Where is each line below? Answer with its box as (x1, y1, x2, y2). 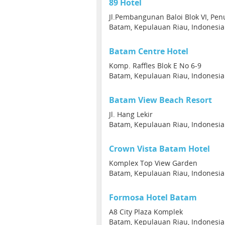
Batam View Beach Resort (109, 94, 212, 105)
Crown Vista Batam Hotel (109, 143, 210, 154)
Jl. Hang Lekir (109, 109, 153, 119)
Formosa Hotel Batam (109, 192, 197, 203)
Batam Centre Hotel (109, 46, 188, 57)
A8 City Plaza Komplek (109, 207, 183, 216)
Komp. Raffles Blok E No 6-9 (109, 61, 201, 70)
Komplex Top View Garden (109, 158, 197, 168)
